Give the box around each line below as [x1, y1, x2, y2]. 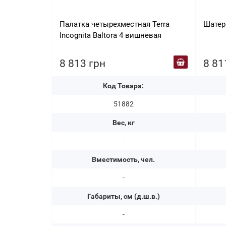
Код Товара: [103, 82, 144, 90]
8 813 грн [60, 58, 105, 70]
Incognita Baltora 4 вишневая [60, 31, 161, 40]
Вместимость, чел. [92, 155, 155, 164]
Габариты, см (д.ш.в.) [87, 192, 160, 201]
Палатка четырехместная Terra [60, 20, 169, 29]
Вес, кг [112, 119, 135, 127]
